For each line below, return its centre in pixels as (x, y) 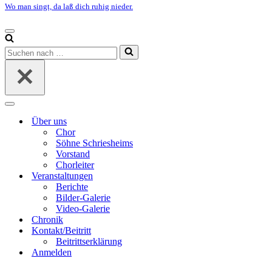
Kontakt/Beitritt (61, 230)
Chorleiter (75, 165)
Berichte (72, 187)
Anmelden (52, 252)
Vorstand (73, 154)
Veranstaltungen (62, 176)
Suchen (19, 49)
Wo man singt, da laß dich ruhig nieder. (69, 6)
